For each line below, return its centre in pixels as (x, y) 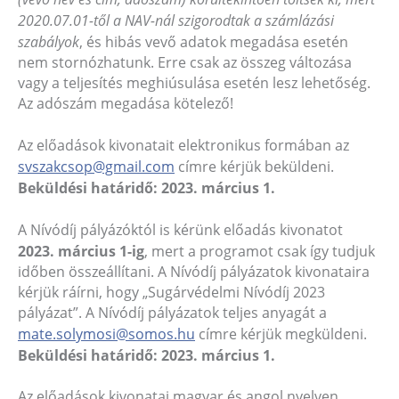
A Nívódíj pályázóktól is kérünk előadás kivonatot (180, 229)
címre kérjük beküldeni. (254, 166)
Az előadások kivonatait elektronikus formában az (183, 145)
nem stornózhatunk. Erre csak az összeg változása (185, 62)
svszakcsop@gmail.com (96, 166)
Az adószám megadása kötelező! (126, 103)
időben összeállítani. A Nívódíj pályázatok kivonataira (194, 271)
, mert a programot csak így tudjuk (260, 251)
